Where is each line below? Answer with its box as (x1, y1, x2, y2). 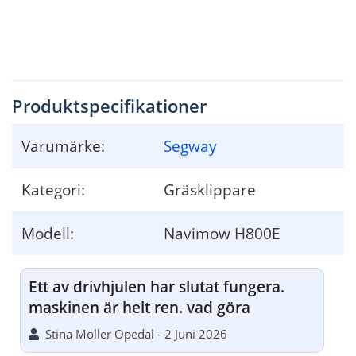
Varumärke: (21, 134, 105, 157)
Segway (164, 134, 217, 157)
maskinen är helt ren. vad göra (29, 296, 250, 317)
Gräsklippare (164, 178, 256, 200)
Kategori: (21, 178, 85, 200)
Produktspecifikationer (12, 93, 207, 118)
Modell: (21, 222, 74, 244)
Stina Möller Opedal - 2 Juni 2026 (39, 325, 227, 342)
